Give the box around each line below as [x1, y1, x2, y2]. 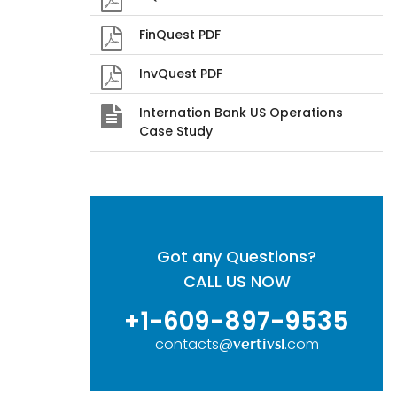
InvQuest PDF [139, 65, 222, 82]
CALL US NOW [183, 270, 291, 292]
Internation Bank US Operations [139, 104, 343, 121]
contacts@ [154, 334, 233, 354]
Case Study [139, 122, 213, 140]
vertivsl [232, 339, 284, 353]
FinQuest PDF [139, 26, 221, 43]
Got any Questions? [157, 245, 316, 268]
